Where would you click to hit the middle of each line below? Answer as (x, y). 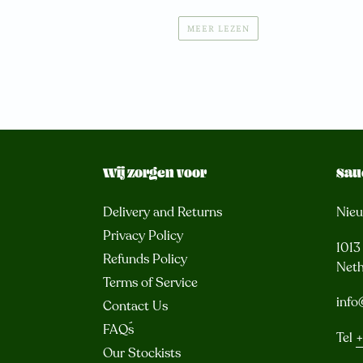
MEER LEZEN (218, 28)
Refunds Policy (145, 260)
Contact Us (135, 307)
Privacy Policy (143, 236)
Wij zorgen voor (155, 174)
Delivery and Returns (162, 213)
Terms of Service (150, 283)
